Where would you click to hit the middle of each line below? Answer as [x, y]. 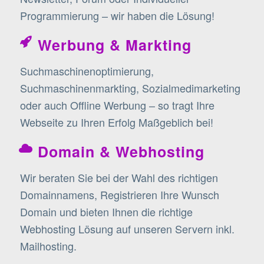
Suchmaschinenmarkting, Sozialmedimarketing [130, 88]
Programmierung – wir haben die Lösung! [117, 16]
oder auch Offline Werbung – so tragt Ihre [117, 105]
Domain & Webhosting [121, 152]
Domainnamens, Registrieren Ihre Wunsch [119, 195]
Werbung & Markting [114, 45]
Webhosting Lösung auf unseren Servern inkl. [127, 229]
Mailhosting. [48, 246]
